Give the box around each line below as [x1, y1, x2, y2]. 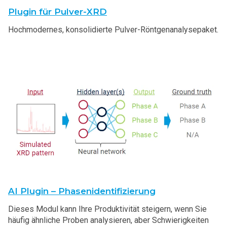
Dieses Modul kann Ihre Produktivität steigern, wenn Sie [8, 204, 207, 214]
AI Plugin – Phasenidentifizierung [8, 186, 156, 197]
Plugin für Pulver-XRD [8, 7, 107, 17]
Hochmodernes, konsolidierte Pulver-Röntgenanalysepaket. [8, 25, 218, 35]
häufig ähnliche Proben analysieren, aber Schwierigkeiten [8, 215, 209, 225]
